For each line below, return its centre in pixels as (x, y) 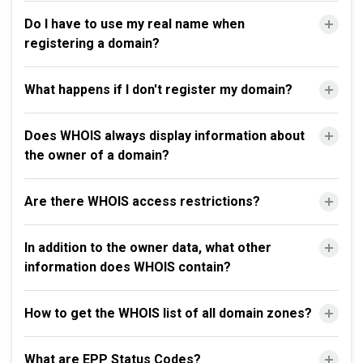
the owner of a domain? (97, 155)
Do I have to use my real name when (135, 24)
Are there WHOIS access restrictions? (142, 201)
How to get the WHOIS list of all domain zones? (168, 313)
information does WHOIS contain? (128, 267)
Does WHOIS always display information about (164, 136)
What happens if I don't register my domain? (158, 90)
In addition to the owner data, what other (148, 248)
